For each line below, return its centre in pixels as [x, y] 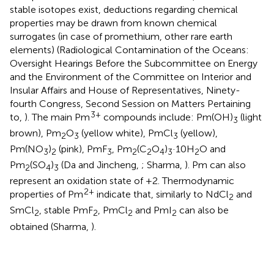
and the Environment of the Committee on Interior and [131, 76]
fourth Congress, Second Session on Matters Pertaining [130, 103]
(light [250, 117]
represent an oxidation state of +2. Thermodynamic [122, 181]
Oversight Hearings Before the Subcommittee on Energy [134, 63]
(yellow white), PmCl [126, 133]
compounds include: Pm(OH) [167, 117]
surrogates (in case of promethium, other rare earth [121, 36]
